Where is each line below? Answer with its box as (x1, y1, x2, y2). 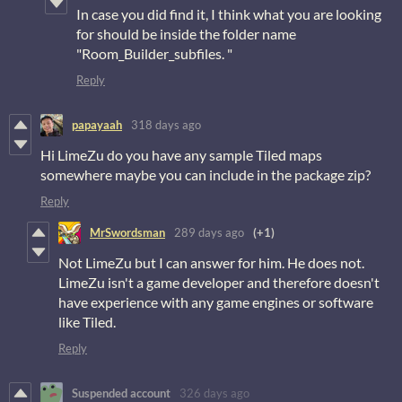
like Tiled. (58, 312, 116, 330)
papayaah (72, 118, 122, 133)
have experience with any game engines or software (58, 293, 373, 310)
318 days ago (131, 118, 201, 133)
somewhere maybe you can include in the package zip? (40, 165, 373, 183)
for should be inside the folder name (76, 24, 296, 42)
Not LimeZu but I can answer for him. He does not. (58, 253, 364, 271)
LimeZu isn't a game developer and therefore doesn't (58, 273, 380, 291)
